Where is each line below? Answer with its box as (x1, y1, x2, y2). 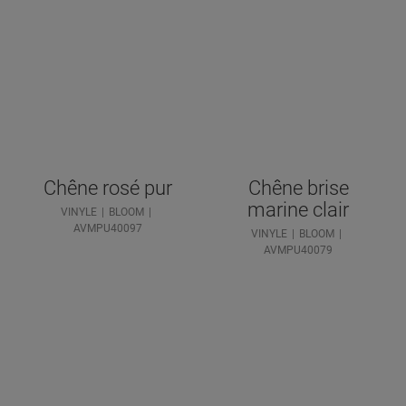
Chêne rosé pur (43, 176, 172, 199)
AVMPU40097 (73, 221, 142, 235)
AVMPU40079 (264, 243, 333, 256)
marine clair (247, 198, 349, 221)
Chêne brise (247, 176, 349, 199)
